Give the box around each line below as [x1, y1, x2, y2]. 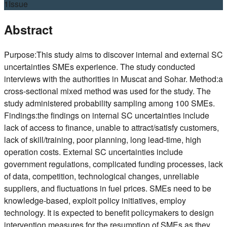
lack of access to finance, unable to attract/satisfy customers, [4, 121, 219, 133]
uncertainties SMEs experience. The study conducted [4, 60, 195, 72]
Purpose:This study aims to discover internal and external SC [4, 48, 223, 60]
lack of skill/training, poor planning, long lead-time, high [4, 133, 201, 145]
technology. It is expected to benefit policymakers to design [4, 206, 214, 218]
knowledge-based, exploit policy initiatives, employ [4, 194, 186, 206]
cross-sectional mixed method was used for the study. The [4, 85, 211, 97]
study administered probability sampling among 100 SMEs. [4, 97, 215, 109]
